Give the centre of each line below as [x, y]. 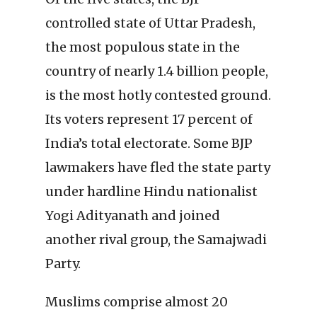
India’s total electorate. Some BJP [149, 144]
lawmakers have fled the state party [158, 168]
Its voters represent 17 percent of [149, 120]
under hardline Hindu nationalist [151, 192]
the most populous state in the [143, 47]
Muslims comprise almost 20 [137, 302]
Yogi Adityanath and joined [133, 216]
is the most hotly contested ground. [158, 96]
